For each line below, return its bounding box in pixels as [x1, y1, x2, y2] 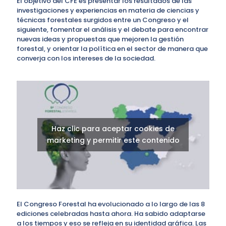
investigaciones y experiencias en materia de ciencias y [17, 6, 199, 15]
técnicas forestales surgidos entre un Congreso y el [17, 15, 189, 25]
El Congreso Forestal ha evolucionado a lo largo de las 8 [17, 199, 205, 209]
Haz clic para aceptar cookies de [51, 124, 175, 134]
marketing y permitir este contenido [46, 135, 180, 146]
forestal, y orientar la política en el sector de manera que [17, 44, 208, 53]
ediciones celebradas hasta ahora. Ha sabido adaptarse [17, 208, 205, 218]
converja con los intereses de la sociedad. [17, 53, 155, 63]
